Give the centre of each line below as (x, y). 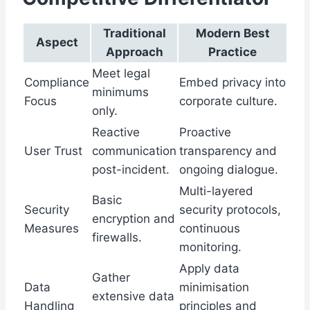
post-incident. (131, 170)
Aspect (57, 43)
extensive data (133, 297)
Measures (52, 229)
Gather (111, 278)
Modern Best (232, 34)
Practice (232, 52)
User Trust (53, 151)
